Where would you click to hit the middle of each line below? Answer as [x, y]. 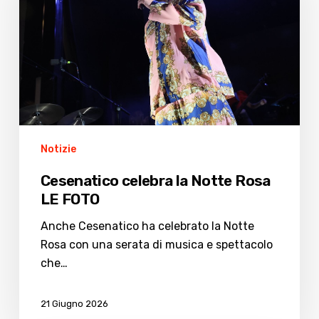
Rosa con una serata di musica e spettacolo [156, 244]
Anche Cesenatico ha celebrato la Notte [147, 226]
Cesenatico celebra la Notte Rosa [155, 180]
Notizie [58, 149]
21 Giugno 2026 [74, 303]
